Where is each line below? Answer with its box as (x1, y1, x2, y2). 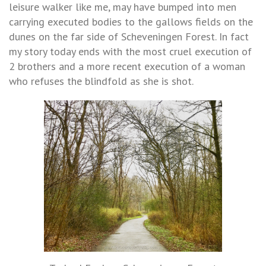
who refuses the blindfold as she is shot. (9, 74, 194, 88)
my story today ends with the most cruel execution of (9, 44, 252, 58)
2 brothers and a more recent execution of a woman (9, 59, 245, 73)
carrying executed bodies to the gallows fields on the (9, 14, 253, 28)
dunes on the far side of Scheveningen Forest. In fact (9, 29, 249, 43)
